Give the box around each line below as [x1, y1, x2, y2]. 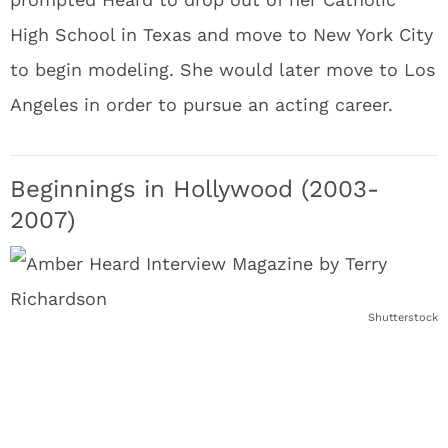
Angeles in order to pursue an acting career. [10, 94, 393, 115]
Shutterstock [368, 311, 438, 324]
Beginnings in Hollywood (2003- [10, 175, 379, 203]
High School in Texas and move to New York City [10, 24, 433, 45]
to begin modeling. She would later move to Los [10, 59, 435, 80]
